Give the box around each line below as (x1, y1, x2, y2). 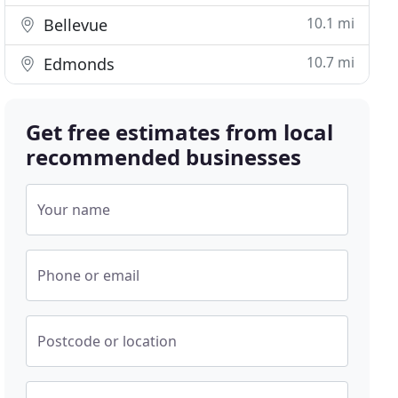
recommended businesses (26, 142, 302, 171)
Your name (37, 200, 111, 219)
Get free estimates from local (26, 117, 334, 147)
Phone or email (37, 266, 140, 285)
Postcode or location (37, 331, 178, 351)
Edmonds (39, 53, 115, 75)
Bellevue (39, 14, 108, 36)
